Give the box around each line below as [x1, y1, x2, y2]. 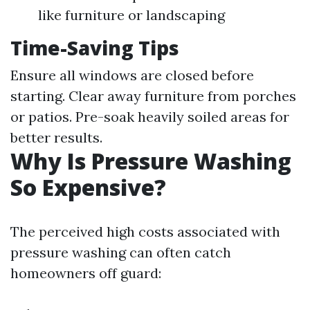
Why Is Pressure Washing [10, 146, 291, 176]
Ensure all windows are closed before [10, 66, 254, 84]
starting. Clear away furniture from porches [10, 87, 296, 104]
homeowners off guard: [10, 264, 161, 282]
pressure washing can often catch [10, 244, 231, 261]
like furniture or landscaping [38, 6, 225, 24]
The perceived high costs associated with [10, 223, 280, 240]
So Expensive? [10, 172, 166, 202]
